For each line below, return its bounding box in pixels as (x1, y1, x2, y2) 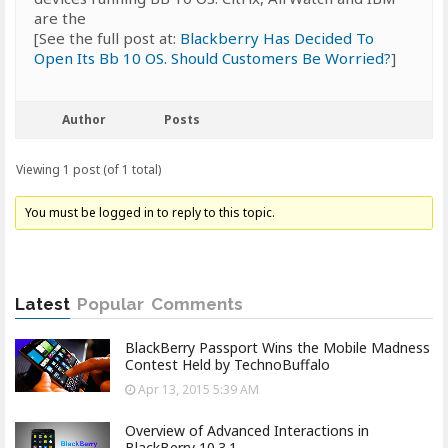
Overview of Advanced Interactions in (125, 421, 369, 440)
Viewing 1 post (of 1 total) (16, 161, 161, 178)
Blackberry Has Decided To (180, 28, 374, 48)
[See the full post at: (34, 28, 180, 48)
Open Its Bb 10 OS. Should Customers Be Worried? (34, 48, 391, 68)
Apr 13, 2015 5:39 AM (135, 381, 259, 398)
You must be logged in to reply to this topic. (25, 204, 276, 221)
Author (62, 111, 106, 128)
